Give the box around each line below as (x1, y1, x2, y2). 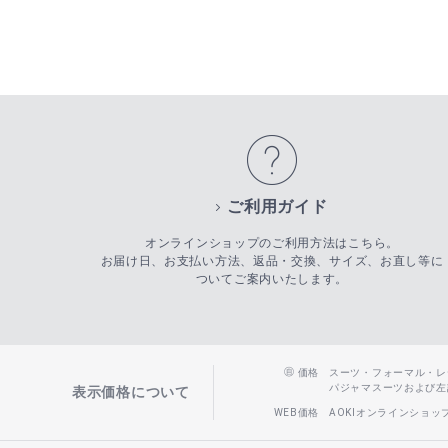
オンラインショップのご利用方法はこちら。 (145, 236, 399, 251)
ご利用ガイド (227, 197, 328, 217)
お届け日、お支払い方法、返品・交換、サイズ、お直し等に (100, 254, 444, 269)
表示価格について (72, 384, 190, 401)
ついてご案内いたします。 (195, 272, 349, 287)
